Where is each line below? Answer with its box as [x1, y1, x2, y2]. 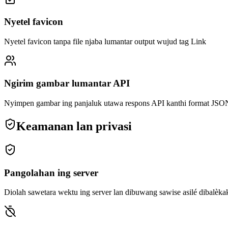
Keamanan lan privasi [16, 119, 132, 133]
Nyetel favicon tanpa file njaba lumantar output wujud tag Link [4, 37, 206, 46]
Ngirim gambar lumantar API [4, 78, 130, 89]
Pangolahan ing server [4, 167, 98, 178]
